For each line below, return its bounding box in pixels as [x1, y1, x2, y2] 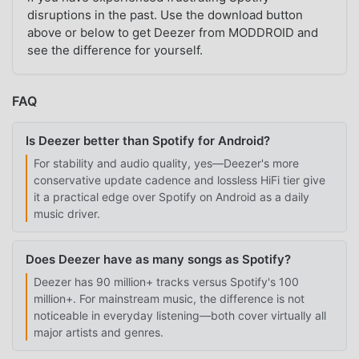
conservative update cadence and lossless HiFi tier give [34, 172, 325, 187]
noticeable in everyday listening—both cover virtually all [34, 308, 326, 322]
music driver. [34, 206, 100, 220]
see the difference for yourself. [27, 42, 204, 58]
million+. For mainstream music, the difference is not [34, 291, 305, 305]
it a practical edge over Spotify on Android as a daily [34, 189, 309, 204]
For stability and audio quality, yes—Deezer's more [34, 155, 299, 170]
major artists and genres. [34, 325, 163, 339]
